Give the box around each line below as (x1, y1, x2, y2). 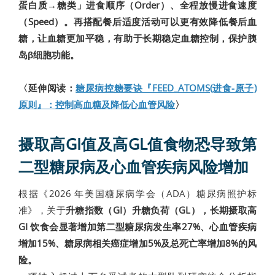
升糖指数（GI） (65, 204, 132, 217)
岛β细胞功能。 (18, 48, 79, 61)
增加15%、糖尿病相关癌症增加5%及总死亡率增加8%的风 (18, 237, 257, 250)
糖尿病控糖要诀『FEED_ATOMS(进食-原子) (76, 82, 257, 95)
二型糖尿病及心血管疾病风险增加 (18, 157, 249, 177)
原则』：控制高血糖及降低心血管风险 (18, 98, 175, 111)
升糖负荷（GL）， (131, 204, 210, 217)
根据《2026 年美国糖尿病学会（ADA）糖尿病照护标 (18, 187, 257, 200)
